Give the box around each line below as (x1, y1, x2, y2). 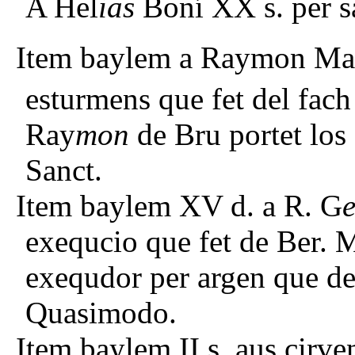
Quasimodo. (25, 295, 177, 330)
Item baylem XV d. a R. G (16, 188, 342, 223)
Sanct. (25, 152, 102, 187)
